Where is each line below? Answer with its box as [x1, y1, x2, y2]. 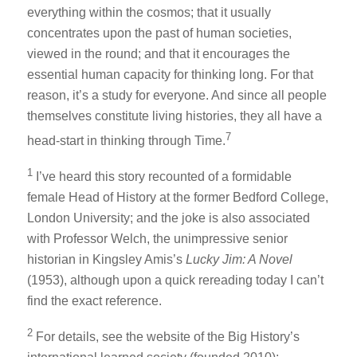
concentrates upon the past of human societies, [26, 26, 292, 41]
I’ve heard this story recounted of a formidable [35, 170, 292, 184]
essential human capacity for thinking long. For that [26, 68, 313, 82]
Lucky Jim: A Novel [185, 253, 292, 267]
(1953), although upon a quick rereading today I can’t [26, 273, 324, 288]
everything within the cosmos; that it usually [26, 6, 271, 20]
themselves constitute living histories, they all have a [26, 109, 322, 124]
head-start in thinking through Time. [26, 134, 226, 148]
